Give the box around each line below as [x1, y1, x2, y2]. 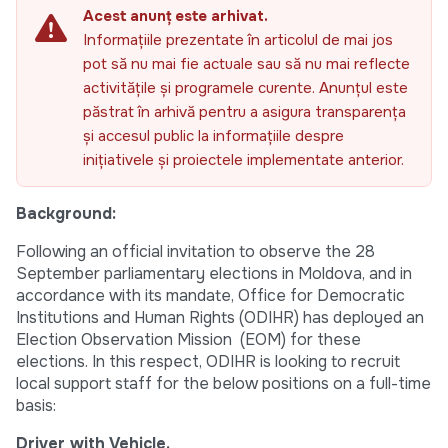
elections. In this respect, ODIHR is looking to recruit [16, 351, 400, 373]
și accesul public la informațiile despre [83, 126, 344, 147]
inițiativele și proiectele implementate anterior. [83, 150, 404, 171]
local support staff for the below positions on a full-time [16, 373, 431, 395]
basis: [16, 395, 56, 417]
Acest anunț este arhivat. [83, 6, 268, 27]
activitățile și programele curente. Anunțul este [83, 78, 408, 99]
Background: [16, 203, 116, 225]
